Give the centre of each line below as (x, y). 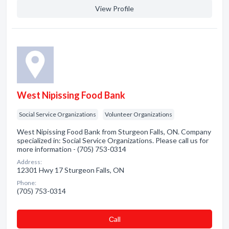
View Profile (114, 8)
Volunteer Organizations (139, 114)
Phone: (27, 183)
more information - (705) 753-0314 (72, 149)
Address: (29, 162)
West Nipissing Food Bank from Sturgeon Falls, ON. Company (114, 132)
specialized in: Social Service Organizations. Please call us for (113, 140)
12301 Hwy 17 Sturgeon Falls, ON (71, 170)
